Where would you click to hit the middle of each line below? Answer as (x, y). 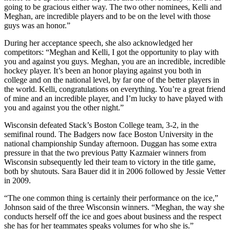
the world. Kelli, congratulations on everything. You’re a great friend (115, 89)
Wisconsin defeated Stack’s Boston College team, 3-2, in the (101, 125)
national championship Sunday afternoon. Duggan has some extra (110, 144)
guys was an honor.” (37, 26)
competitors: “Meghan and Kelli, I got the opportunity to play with (111, 52)
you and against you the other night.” (64, 108)
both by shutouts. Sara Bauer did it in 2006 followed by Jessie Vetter (115, 171)
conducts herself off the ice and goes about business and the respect (113, 217)
